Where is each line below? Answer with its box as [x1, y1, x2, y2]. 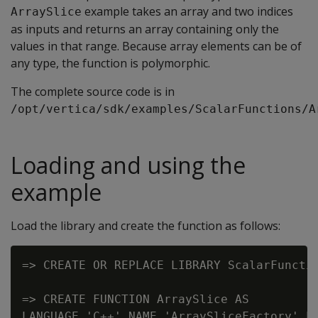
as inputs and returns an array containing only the [11, 21, 279, 37]
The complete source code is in [11, 84, 175, 99]
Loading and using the [11, 150, 246, 180]
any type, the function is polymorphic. [11, 55, 210, 71]
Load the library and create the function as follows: [11, 218, 280, 234]
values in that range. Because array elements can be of [11, 38, 302, 54]
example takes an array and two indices [82, 4, 293, 19]
